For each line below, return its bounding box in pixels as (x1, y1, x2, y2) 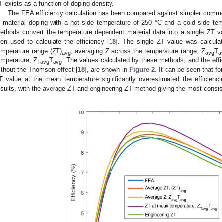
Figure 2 (129, 66, 155, 74)
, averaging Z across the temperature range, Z (70, 47, 206, 55)
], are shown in (84, 66, 129, 74)
